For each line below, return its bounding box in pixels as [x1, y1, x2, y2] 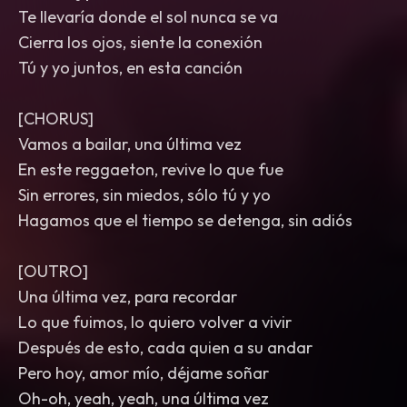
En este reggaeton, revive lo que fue [18, 159, 283, 180]
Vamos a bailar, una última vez [18, 134, 242, 154]
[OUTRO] [18, 261, 88, 282]
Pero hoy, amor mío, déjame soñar [18, 362, 269, 383]
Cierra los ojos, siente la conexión [18, 32, 263, 53]
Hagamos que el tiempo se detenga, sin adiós [18, 210, 352, 231]
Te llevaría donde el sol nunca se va [18, 6, 278, 27]
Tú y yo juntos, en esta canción [18, 57, 243, 78]
